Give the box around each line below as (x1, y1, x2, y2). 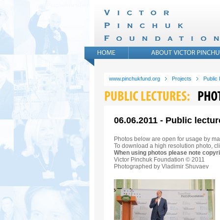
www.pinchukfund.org (109, 76, 160, 82)
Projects (172, 76, 192, 82)
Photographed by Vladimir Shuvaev (114, 163, 209, 170)
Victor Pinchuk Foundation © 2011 (114, 156, 205, 163)
